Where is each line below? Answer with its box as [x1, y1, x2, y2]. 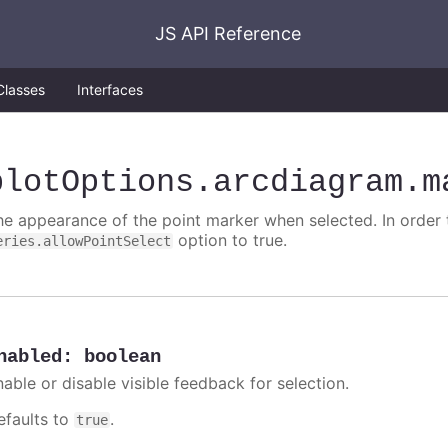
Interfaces [77, 81, 143, 98]
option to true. [173, 230, 288, 251]
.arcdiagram [194, 164, 404, 202]
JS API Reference [155, 23, 301, 44]
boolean [84, 346, 162, 369]
